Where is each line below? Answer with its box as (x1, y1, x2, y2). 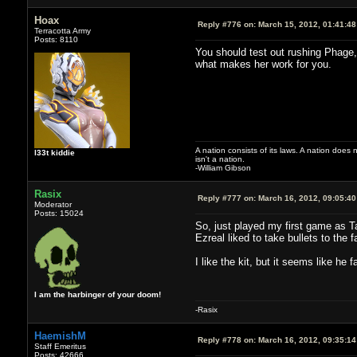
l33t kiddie (33, 147, 75, 157)
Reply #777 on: (197, 193, 256, 202)
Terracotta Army (33, 25, 91, 35)
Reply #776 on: (197, 19, 256, 29)
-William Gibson (194, 163, 251, 172)
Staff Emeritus (33, 341, 86, 351)
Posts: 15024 (33, 208, 84, 218)
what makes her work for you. (194, 57, 331, 70)
